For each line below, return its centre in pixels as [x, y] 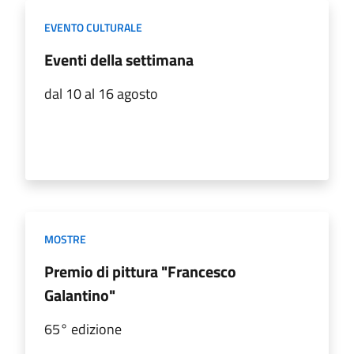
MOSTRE [65, 239]
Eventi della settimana [119, 59]
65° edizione [83, 329]
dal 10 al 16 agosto [101, 93]
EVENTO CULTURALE [93, 27]
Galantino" [80, 295]
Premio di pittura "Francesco [140, 271]
